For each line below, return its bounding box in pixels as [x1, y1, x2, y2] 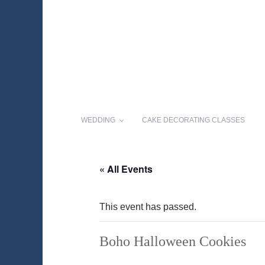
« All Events [99, 162, 153, 176]
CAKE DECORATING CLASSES [142, 116, 245, 125]
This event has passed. [99, 202, 196, 212]
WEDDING [81, 116, 115, 125]
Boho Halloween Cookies [99, 234, 246, 250]
